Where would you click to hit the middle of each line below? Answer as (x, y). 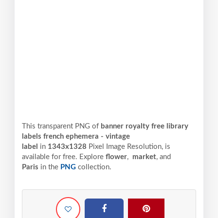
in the (49, 167)
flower (116, 157)
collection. (94, 167)
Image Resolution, (135, 147)
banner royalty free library (145, 127)
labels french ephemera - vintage (76, 137)
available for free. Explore (64, 157)
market (143, 157)
